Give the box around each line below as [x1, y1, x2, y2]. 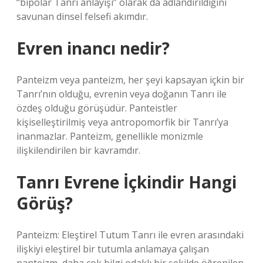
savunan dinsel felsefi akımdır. [16, 10, 148, 23]
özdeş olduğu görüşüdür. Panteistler [16, 102, 177, 114]
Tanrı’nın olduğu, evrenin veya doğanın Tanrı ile [16, 87, 227, 100]
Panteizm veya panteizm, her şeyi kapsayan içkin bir [16, 73, 244, 86]
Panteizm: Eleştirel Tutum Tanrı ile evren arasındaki [16, 228, 244, 241]
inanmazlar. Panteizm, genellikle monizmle [16, 130, 203, 143]
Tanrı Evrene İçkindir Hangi [16, 171, 237, 193]
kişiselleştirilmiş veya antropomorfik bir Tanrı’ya [16, 116, 228, 129]
